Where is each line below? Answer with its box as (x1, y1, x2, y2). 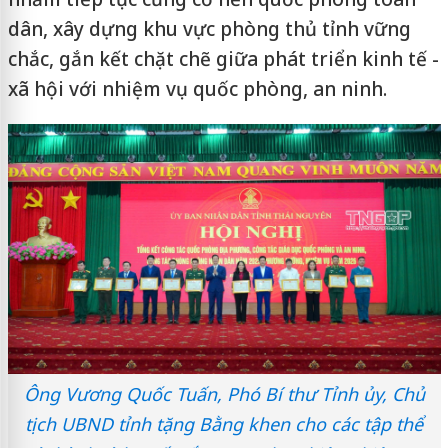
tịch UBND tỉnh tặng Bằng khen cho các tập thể (25, 411, 423, 436)
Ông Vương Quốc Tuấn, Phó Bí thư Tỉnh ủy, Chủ (23, 381, 425, 406)
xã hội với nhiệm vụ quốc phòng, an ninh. (7, 76, 387, 102)
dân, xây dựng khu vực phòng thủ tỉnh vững (7, 16, 411, 42)
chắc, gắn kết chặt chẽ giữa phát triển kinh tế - (7, 46, 439, 72)
